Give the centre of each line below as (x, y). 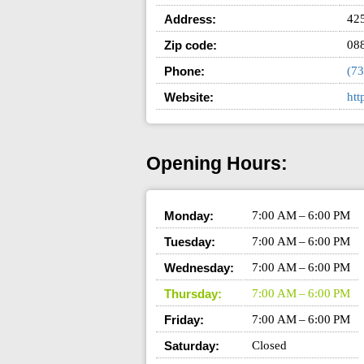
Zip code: (190, 45)
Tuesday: (189, 241)
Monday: (188, 215)
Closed (269, 345)
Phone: (184, 71)
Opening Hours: (217, 164)
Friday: (184, 319)
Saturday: (191, 345)
